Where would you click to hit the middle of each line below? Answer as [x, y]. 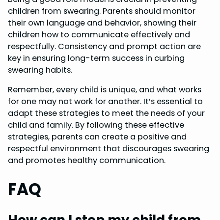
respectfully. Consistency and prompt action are [104, 46]
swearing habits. [40, 70]
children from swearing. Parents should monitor [102, 11]
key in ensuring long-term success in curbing [96, 58]
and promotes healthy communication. [87, 161]
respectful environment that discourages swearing [109, 149]
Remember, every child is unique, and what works [105, 90]
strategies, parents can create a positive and [97, 137]
